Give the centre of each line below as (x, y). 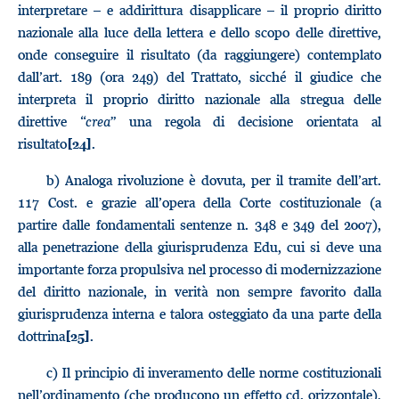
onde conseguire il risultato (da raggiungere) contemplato (199, 54)
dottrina (41, 336)
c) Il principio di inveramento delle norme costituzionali (214, 372)
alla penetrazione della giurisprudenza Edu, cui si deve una (199, 247)
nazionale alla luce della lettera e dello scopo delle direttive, (199, 32)
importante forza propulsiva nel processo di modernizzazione (199, 269)
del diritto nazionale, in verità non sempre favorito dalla (199, 291)
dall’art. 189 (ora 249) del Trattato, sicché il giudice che (199, 77)
